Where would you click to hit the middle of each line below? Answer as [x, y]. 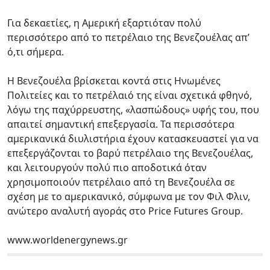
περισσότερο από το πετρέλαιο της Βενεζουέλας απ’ [128, 37]
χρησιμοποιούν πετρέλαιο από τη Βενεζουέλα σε [121, 182]
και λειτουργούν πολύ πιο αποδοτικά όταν [107, 167]
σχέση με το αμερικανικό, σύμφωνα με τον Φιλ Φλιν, [129, 196]
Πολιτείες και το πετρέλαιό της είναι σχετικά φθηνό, [130, 95]
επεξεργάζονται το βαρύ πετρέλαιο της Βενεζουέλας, [130, 153]
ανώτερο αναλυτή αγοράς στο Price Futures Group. [125, 211]
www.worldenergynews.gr [67, 240]
